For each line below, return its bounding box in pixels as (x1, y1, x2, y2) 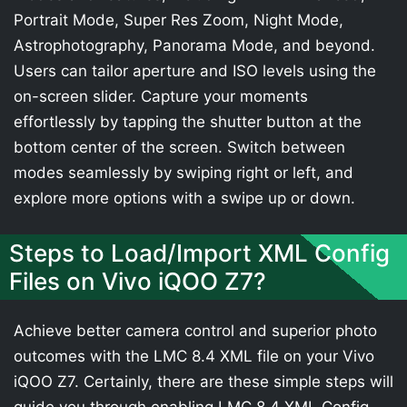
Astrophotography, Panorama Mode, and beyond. (14, 36, 375, 55)
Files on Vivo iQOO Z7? (9, 266, 266, 295)
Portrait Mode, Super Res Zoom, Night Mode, (14, 11, 343, 29)
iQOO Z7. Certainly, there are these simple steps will (14, 372, 393, 391)
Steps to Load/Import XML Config (9, 238, 390, 267)
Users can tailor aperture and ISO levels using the (14, 62, 376, 80)
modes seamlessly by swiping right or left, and (14, 164, 353, 182)
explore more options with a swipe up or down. (14, 189, 355, 207)
